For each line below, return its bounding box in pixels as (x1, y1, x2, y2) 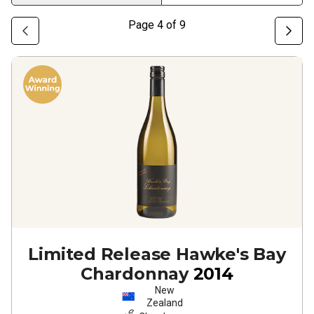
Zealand (146, 297, 183, 308)
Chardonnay (81, 264, 189, 284)
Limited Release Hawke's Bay (28, 244, 286, 264)
